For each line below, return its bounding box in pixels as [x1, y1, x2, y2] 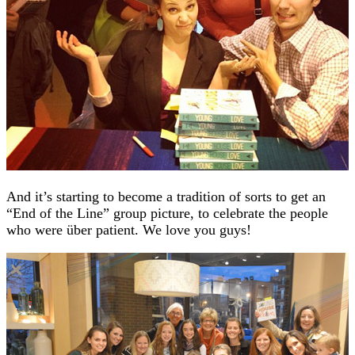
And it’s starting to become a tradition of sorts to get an [6, 188, 326, 204]
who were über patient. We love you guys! [6, 221, 251, 238]
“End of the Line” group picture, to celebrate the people [6, 204, 328, 221]
